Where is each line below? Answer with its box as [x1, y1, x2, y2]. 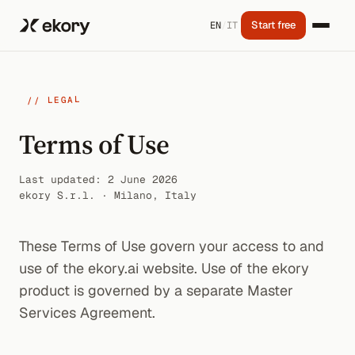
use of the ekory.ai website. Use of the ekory [19, 259, 309, 277]
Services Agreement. [19, 303, 155, 322]
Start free [251, 18, 296, 32]
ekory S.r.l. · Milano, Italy [19, 189, 197, 202]
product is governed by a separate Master [19, 281, 293, 300]
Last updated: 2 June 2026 [19, 173, 177, 186]
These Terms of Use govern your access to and [19, 237, 324, 255]
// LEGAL [26, 94, 82, 106]
